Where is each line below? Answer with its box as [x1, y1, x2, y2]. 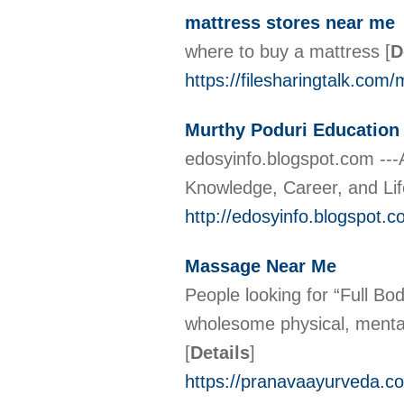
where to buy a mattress [185, 41, 385, 61]
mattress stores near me [185, 13, 395, 32]
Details [190, 343, 250, 363]
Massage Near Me [185, 256, 336, 276]
